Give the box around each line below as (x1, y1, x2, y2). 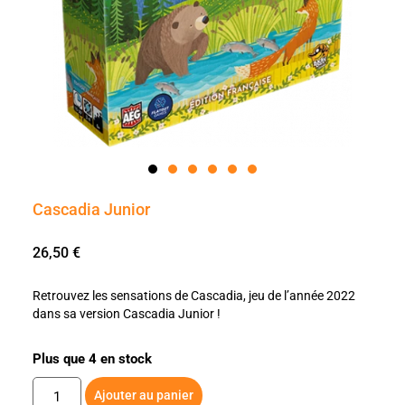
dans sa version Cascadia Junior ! (32, 306, 221, 321)
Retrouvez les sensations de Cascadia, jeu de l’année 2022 (32, 287, 355, 303)
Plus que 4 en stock (32, 350, 152, 367)
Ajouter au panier (94, 387, 194, 402)
